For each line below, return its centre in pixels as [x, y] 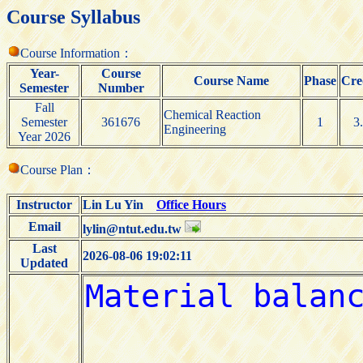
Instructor [44, 204]
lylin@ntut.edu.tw [134, 228]
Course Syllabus [73, 17]
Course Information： [77, 53]
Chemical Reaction [212, 114]
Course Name [231, 80]
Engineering [195, 129]
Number [121, 88]
